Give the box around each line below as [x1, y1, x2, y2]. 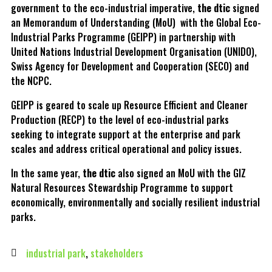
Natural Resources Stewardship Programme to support [11, 180, 233, 195]
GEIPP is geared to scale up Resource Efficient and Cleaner [11, 97, 248, 112]
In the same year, [11, 165, 83, 180]
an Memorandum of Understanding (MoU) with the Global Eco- [11, 15, 261, 30]
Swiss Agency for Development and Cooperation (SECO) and [11, 58, 249, 73]
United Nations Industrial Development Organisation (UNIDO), [11, 44, 257, 59]
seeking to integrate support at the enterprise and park [11, 126, 240, 141]
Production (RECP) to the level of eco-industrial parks [11, 112, 229, 127]
